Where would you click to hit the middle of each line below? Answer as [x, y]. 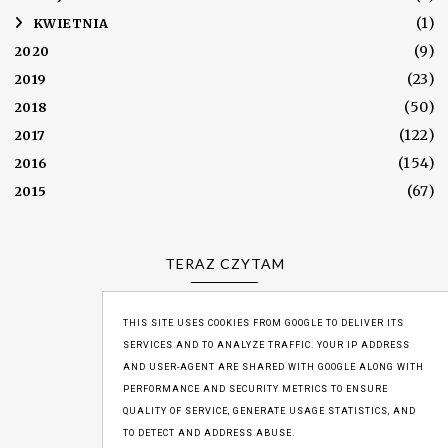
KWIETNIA [71, 24]
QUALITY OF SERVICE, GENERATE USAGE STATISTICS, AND [269, 411]
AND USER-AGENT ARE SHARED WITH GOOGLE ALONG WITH [273, 367]
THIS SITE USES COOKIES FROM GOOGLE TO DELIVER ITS [263, 323]
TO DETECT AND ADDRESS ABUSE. [209, 433]
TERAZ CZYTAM [224, 264]
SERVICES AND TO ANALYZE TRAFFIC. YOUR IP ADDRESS [266, 345]
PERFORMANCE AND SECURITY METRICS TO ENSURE [255, 389]
